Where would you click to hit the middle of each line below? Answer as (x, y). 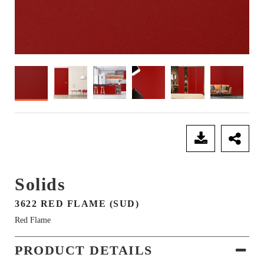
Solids (40, 184)
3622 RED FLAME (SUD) (77, 204)
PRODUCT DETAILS (84, 250)
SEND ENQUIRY (98, 139)
